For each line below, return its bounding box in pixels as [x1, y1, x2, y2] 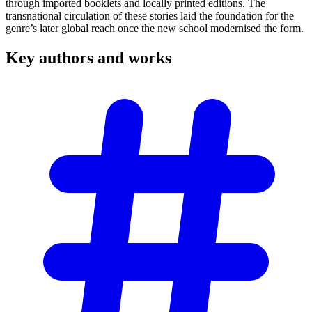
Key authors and [6, 48, 128, 67]
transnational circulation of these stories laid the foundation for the [6, 9, 294, 22]
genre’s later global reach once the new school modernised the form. [6, 22, 304, 34]
